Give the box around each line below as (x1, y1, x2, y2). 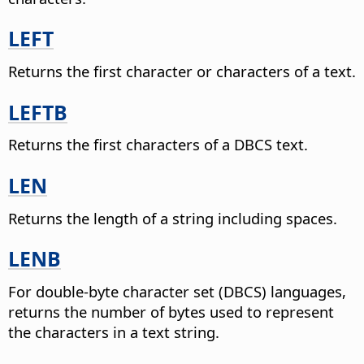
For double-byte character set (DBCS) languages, (8, 280, 346, 301)
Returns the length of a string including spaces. (8, 207, 337, 228)
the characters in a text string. (8, 321, 219, 342)
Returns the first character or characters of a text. (8, 61, 356, 81)
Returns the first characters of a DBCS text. (8, 134, 308, 155)
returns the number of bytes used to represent (8, 301, 334, 322)
